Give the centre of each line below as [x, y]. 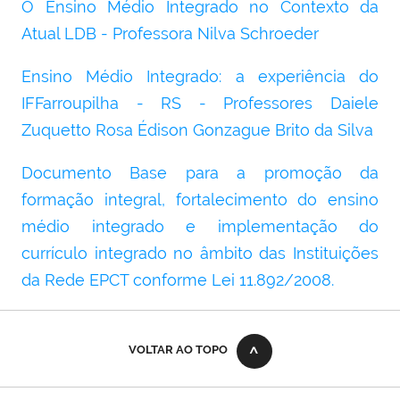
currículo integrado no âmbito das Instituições [200, 254]
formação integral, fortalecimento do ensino [200, 200]
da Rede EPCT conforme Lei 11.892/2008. [178, 280]
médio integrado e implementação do [200, 227]
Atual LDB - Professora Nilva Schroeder [170, 34]
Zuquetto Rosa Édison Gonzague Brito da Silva [197, 130]
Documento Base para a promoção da [200, 173]
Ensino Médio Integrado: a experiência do [200, 77]
